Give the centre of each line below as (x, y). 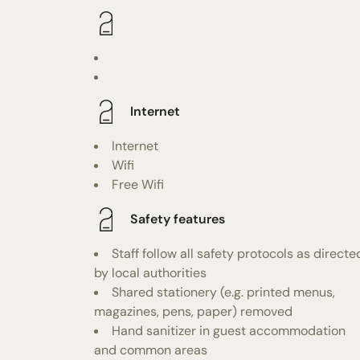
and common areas (151, 350)
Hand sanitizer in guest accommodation (229, 330)
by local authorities (150, 272)
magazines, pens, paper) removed (193, 311)
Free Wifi (138, 184)
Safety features (178, 219)
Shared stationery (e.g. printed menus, (223, 292)
